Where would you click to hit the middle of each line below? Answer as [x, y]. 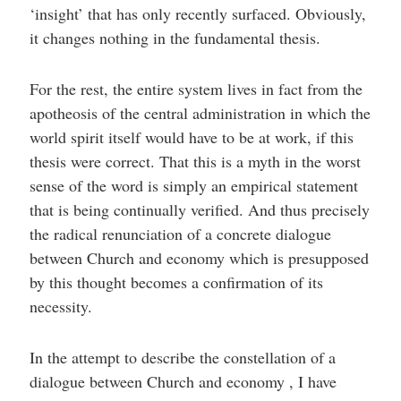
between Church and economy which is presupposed [199, 258]
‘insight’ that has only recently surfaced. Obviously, [197, 13]
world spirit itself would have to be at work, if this [191, 137]
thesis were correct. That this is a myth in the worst [195, 161]
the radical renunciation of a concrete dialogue [180, 234]
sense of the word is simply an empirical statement [193, 185]
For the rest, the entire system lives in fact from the [196, 89]
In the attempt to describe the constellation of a [182, 357]
